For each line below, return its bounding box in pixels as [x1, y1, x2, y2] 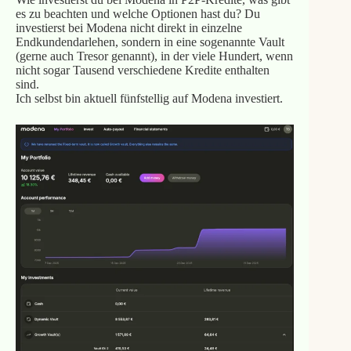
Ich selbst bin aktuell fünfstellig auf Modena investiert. [15, 92, 283, 106]
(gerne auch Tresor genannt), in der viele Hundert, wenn [15, 49, 293, 63]
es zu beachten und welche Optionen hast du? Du [15, 7, 260, 21]
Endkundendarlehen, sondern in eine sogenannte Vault [15, 35, 284, 49]
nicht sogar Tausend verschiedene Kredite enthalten [15, 63, 270, 78]
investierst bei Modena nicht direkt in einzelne [15, 21, 242, 35]
